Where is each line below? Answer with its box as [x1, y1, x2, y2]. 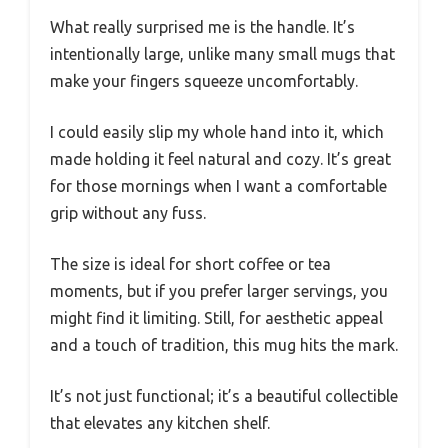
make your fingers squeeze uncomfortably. [50, 72, 358, 90]
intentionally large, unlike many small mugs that [50, 45, 395, 63]
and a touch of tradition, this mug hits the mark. [50, 336, 398, 354]
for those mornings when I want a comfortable [50, 177, 387, 195]
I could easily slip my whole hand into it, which [50, 123, 384, 141]
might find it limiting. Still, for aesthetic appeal [50, 309, 383, 327]
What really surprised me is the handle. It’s [50, 18, 355, 36]
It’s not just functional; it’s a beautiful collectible [50, 387, 398, 405]
